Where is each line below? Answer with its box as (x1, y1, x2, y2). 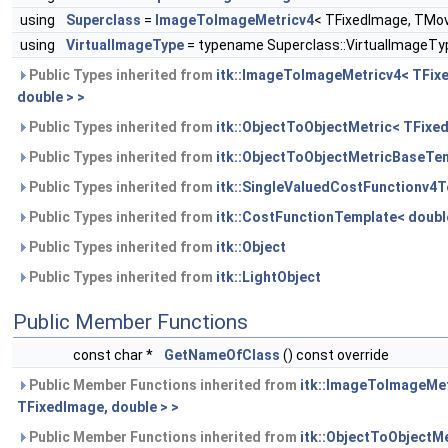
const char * (73, 347, 156, 364)
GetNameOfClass (164, 347, 280, 364)
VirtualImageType (66, 37, 184, 54)
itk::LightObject (216, 269, 321, 286)
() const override (280, 347, 389, 364)
